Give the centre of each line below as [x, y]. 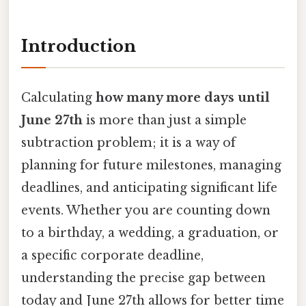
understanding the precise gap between [143, 278]
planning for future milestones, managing [151, 165]
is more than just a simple [165, 120]
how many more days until [183, 97]
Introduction [79, 46]
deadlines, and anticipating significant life [149, 187]
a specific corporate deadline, [112, 255]
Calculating [58, 97]
